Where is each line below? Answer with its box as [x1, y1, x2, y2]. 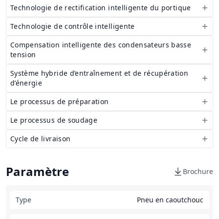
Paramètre [6, 163, 69, 179]
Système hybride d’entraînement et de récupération [10, 68, 189, 78]
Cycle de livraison [10, 134, 71, 143]
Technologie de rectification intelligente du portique [10, 3, 191, 12]
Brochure [183, 167, 213, 176]
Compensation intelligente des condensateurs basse [10, 40, 192, 49]
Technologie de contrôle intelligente [10, 22, 135, 31]
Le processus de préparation [10, 97, 109, 106]
